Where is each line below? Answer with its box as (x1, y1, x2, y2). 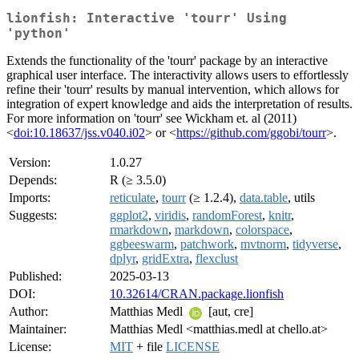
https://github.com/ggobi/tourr (176, 126, 326, 140)
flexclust (196, 252, 238, 266)
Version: (9, 155, 50, 170)
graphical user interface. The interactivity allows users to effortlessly (6, 68, 349, 83)
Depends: (9, 173, 57, 188)
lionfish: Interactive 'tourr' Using (6, 10, 287, 26)
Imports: (9, 191, 50, 205)
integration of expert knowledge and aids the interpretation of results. (6, 97, 353, 111)
